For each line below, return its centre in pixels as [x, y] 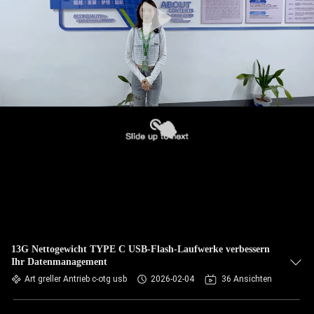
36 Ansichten [247, 279]
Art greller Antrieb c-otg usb [76, 279]
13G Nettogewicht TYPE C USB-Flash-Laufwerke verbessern [141, 249]
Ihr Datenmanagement [59, 262]
